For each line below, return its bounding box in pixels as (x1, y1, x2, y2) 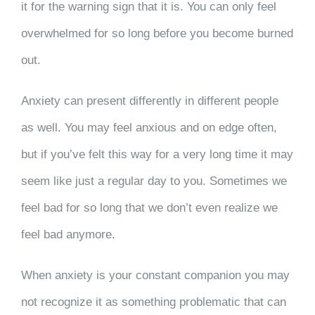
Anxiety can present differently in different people (20, 94, 278, 108)
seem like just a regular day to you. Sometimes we (20, 174, 287, 188)
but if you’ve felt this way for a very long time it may (20, 148, 293, 161)
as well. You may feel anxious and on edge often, (20, 121, 277, 134)
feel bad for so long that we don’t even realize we (20, 201, 278, 214)
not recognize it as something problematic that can (20, 295, 286, 309)
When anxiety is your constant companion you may (20, 269, 290, 282)
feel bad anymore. (20, 228, 119, 241)
